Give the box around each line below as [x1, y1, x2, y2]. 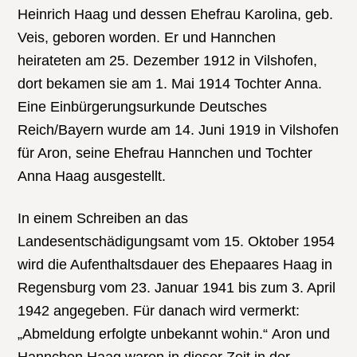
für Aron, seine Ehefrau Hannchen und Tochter [18, 145, 313, 162]
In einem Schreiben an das [18, 210, 189, 226]
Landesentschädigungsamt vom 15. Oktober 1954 [18, 233, 335, 249]
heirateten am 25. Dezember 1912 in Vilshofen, [18, 53, 318, 69]
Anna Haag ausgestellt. [18, 168, 167, 185]
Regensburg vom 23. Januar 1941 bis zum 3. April [18, 279, 336, 296]
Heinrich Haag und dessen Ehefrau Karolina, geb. [18, 6, 334, 23]
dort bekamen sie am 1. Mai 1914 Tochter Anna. [18, 76, 323, 92]
